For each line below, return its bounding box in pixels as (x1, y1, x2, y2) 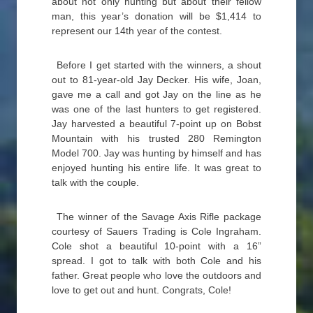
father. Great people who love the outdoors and (52, 270, 261, 281)
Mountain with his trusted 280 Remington (52, 133, 261, 144)
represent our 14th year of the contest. (52, 25, 222, 36)
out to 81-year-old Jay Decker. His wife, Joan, (52, 74, 261, 85)
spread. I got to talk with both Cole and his (52, 255, 261, 266)
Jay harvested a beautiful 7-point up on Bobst (52, 118, 261, 129)
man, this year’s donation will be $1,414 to (52, 10, 261, 22)
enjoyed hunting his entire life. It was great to (52, 162, 261, 173)
